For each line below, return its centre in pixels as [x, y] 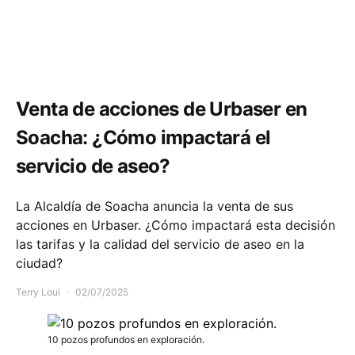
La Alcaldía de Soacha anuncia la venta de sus [155, 206]
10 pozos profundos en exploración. [126, 339]
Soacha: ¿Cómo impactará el [143, 138]
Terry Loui [38, 292]
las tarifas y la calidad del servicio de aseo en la [160, 244]
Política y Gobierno [101, 59]
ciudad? [39, 263]
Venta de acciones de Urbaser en [162, 109]
